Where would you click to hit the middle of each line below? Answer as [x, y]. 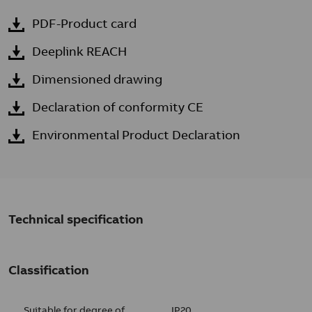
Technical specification [76, 219]
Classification [49, 270]
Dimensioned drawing [97, 79]
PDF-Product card [84, 23]
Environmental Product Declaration [136, 135]
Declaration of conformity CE [118, 107]
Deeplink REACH [79, 51]
